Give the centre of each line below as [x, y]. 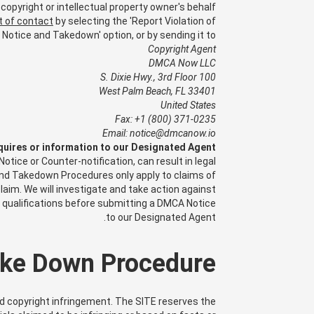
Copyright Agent [182, 49]
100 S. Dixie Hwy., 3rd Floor [207, 77]
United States [188, 105]
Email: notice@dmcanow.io [159, 133]
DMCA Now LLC [182, 63]
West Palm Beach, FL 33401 [157, 91]
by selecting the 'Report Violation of [135, 21]
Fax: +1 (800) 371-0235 [165, 119]
